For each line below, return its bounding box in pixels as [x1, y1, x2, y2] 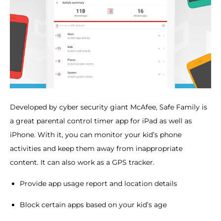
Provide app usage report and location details [20, 179, 177, 188]
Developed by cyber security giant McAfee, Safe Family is [10, 103, 207, 112]
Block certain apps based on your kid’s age [20, 200, 167, 210]
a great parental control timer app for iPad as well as [10, 116, 192, 126]
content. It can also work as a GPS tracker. [10, 158, 154, 167]
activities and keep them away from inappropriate [10, 144, 183, 153]
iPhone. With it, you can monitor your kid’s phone [10, 130, 182, 140]
